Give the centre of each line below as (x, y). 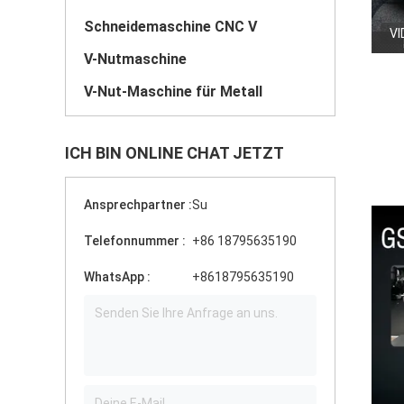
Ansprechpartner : (138, 205)
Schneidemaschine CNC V (170, 27)
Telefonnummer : (135, 241)
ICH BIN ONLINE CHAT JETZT (174, 153)
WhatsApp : (117, 277)
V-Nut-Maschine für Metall (173, 92)
